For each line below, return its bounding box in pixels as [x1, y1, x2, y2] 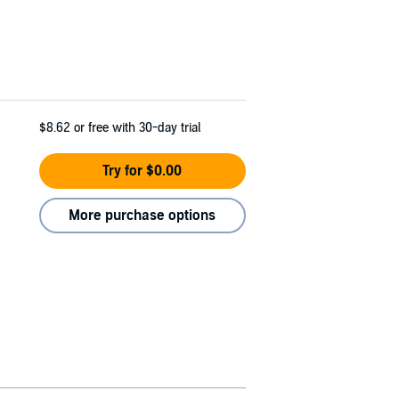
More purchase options [69, 206, 216, 224]
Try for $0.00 [102, 161, 183, 180]
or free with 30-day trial [74, 119, 200, 135]
